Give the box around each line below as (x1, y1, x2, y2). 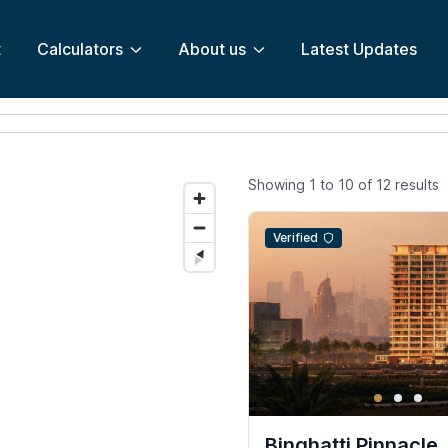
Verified (272, 230, 318, 246)
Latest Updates (300, 39, 417, 59)
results (391, 176, 439, 193)
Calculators (37, 39, 124, 59)
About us (177, 39, 246, 59)
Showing (248, 176, 309, 193)
